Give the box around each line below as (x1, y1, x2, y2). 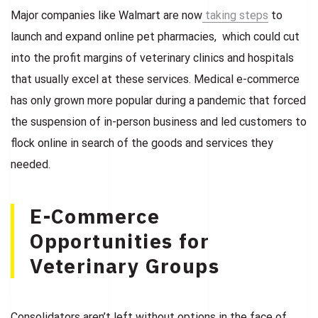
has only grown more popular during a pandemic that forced (11, 93, 306, 107)
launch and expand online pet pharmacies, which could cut (11, 29, 300, 43)
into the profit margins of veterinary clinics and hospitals (11, 50, 294, 65)
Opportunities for (30, 227, 209, 254)
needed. (11, 157, 50, 171)
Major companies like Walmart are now (11, 8, 202, 22)
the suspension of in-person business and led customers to (11, 114, 307, 128)
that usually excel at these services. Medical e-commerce (11, 72, 300, 86)
